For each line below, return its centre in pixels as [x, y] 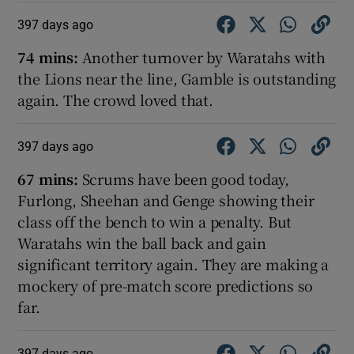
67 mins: [48, 179]
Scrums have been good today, [184, 179]
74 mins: [50, 57]
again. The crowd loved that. [115, 100]
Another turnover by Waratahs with [204, 57]
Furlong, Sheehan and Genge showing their [166, 200]
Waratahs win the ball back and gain [142, 243]
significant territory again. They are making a [173, 264]
